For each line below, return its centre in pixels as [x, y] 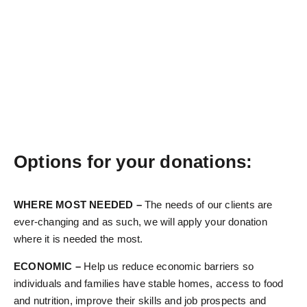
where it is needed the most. [78, 239]
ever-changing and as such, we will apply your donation [140, 222]
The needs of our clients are [207, 205]
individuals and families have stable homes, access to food [149, 284]
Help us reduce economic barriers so [168, 267]
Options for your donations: [133, 162]
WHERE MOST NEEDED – [78, 205]
